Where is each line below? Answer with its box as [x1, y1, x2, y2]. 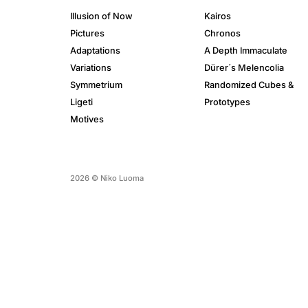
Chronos [204, 28, 241, 39]
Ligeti [70, 97, 93, 108]
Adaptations [70, 45, 120, 56]
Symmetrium [70, 80, 122, 91]
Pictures [70, 28, 104, 39]
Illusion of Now [70, 11, 133, 22]
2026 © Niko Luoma [70, 173, 144, 184]
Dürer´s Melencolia [204, 63, 284, 74]
